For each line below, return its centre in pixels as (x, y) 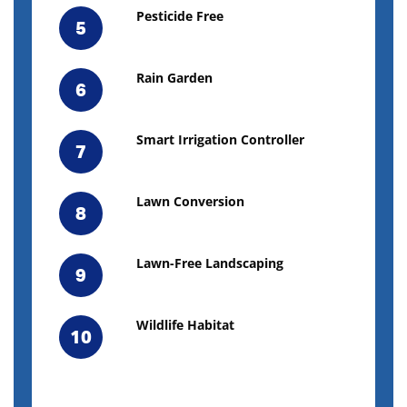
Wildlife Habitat (185, 325)
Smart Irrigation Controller (220, 139)
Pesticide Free (180, 16)
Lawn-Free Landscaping (210, 263)
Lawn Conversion (190, 201)
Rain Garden (174, 78)
